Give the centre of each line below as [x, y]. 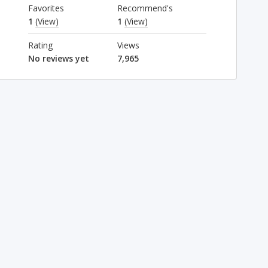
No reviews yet [58, 58]
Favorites [46, 8]
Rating [40, 45]
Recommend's [145, 8]
